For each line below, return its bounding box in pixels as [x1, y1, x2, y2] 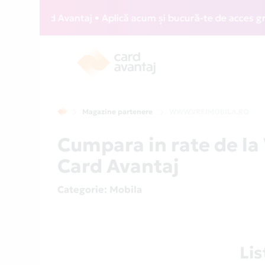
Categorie [57, 183, 105, 195]
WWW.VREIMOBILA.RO [169, 107, 250, 116]
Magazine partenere [82, 107, 153, 116]
